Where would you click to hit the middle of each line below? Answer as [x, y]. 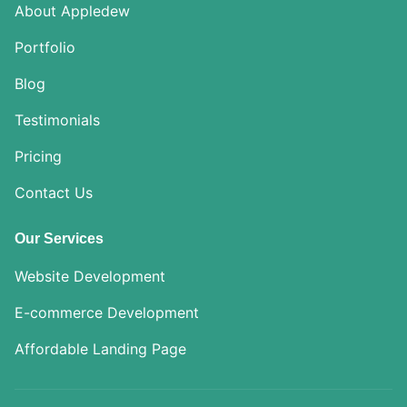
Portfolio [45, 48]
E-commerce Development [107, 313]
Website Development [90, 277]
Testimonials [57, 120]
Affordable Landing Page [100, 349]
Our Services [59, 239]
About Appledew [72, 11]
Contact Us [54, 193]
